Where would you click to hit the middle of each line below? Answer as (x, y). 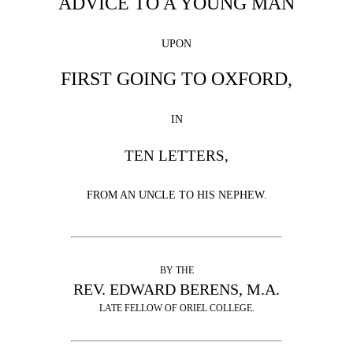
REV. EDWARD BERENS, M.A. (176, 289)
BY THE (176, 270)
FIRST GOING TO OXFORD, (176, 79)
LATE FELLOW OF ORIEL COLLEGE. (176, 308)
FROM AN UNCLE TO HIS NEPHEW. (176, 195)
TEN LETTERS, (176, 156)
